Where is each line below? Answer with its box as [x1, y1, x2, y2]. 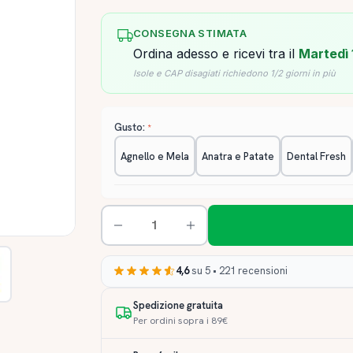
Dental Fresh [287, 149, 346, 163]
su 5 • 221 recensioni [189, 264, 288, 278]
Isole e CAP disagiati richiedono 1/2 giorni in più [133, 67, 336, 79]
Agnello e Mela [121, 149, 189, 163]
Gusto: [114, 120, 147, 134]
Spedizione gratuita [133, 298, 223, 312]
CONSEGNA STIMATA [133, 28, 247, 40]
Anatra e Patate [202, 149, 274, 163]
